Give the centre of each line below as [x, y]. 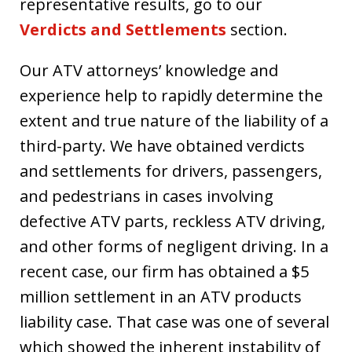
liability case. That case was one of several [174, 322]
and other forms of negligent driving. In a [174, 246]
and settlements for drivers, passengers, [171, 171]
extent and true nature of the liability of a [174, 121]
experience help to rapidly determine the [171, 95]
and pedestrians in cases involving [147, 196]
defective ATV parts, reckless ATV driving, [172, 221]
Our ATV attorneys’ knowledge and [149, 70]
